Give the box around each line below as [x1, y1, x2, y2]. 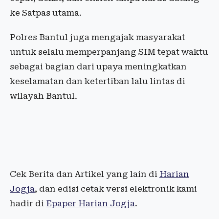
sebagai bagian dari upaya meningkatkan [10, 62, 187, 72]
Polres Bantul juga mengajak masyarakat [10, 32, 185, 43]
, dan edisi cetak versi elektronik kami [35, 184, 197, 194]
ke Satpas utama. [10, 8, 82, 18]
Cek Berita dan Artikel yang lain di [10, 169, 159, 179]
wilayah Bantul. [10, 91, 77, 101]
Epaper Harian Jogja [46, 198, 135, 209]
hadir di [10, 198, 46, 209]
